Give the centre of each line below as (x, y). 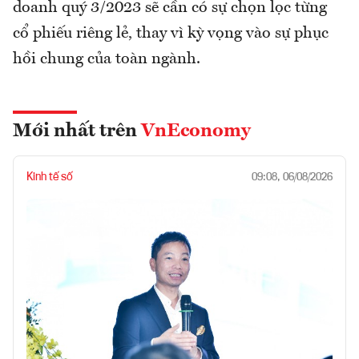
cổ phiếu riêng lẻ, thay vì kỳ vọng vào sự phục (171, 33)
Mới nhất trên (77, 131)
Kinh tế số (50, 177)
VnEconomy (196, 131)
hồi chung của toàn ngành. (109, 59)
